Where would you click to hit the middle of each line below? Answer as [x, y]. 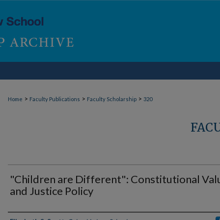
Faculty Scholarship [112, 99]
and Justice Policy [52, 191]
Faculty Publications [55, 99]
